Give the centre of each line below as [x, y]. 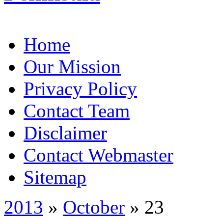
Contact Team [77, 110]
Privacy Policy [80, 88]
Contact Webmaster [98, 155]
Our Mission [72, 66]
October [94, 207]
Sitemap [55, 177]
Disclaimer [65, 133]
